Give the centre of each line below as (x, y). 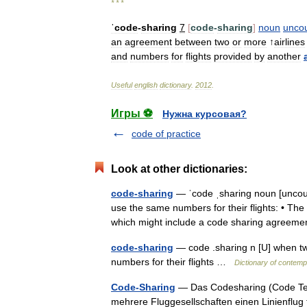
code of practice (166, 134)
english (146, 85)
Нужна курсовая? (205, 114)
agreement (148, 42)
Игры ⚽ (132, 113)
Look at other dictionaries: (179, 169)
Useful (122, 85)
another (284, 56)
